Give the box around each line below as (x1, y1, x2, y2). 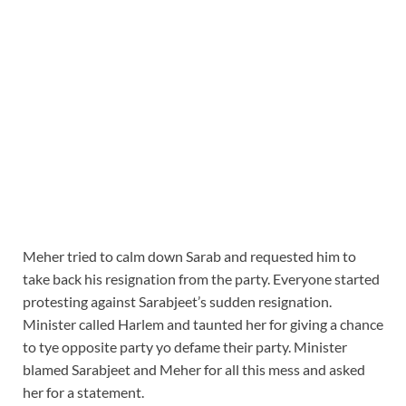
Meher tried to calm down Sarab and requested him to (23, 246, 356, 265)
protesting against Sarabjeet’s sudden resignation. (23, 292, 332, 310)
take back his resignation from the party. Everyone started (23, 269, 380, 287)
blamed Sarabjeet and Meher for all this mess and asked (23, 360, 365, 378)
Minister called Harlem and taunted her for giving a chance (23, 314, 383, 333)
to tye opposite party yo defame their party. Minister (23, 337, 347, 355)
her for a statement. (23, 382, 144, 401)
